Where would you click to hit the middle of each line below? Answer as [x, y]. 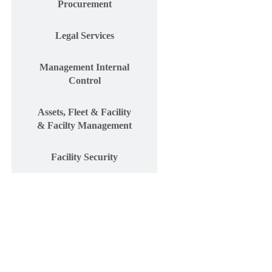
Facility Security [84, 157]
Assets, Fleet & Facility [84, 112]
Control [84, 81]
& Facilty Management [84, 126]
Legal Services [84, 36]
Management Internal [84, 67]
